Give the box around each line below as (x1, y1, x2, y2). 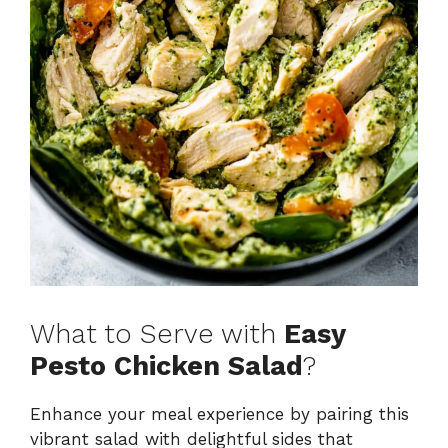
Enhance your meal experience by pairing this (30, 404, 409, 425)
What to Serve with (30, 318, 284, 351)
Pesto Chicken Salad (30, 350, 303, 383)
